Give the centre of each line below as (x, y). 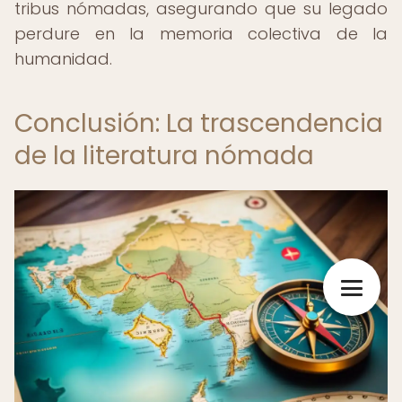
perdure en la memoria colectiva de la (201, 34)
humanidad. (63, 59)
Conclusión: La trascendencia (199, 123)
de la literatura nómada (164, 156)
